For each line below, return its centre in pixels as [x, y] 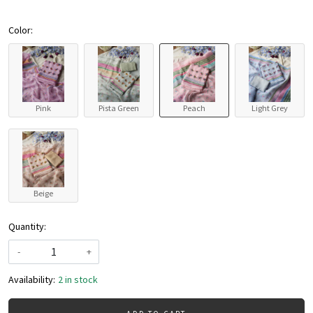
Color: [21, 30]
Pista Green [119, 108]
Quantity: [27, 227]
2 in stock [78, 280]
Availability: [32, 280]
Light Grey [270, 108]
